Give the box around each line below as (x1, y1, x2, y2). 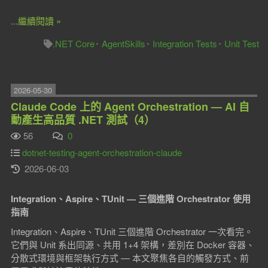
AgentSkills (102, 37, 146, 50)
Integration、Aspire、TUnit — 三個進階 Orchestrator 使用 (10, 191, 251, 205)
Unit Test (224, 37, 260, 50)
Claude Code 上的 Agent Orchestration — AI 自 (10, 98, 249, 114)
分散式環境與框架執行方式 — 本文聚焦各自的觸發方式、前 (10, 251, 249, 264)
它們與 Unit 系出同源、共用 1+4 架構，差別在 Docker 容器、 (10, 237, 255, 251)
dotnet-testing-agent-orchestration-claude (22, 145, 182, 159)
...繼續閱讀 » (10, 14, 61, 27)
